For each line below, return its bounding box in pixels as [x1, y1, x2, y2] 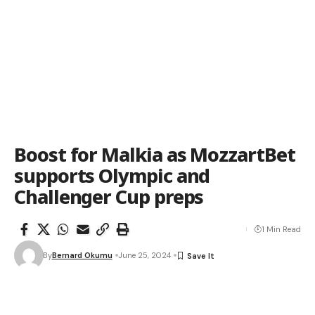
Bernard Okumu [51, 250, 112, 260]
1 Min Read [262, 224, 301, 234]
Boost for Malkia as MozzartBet [14, 141, 295, 167]
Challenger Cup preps [14, 184, 204, 210]
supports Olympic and [14, 162, 210, 188]
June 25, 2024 [117, 250, 171, 260]
